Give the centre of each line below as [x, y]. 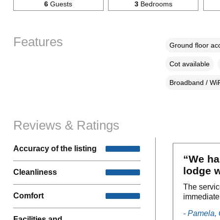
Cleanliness [35, 172]
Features [38, 41]
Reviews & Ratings [66, 125]
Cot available [189, 64]
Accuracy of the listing [55, 149]
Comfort [28, 196]
